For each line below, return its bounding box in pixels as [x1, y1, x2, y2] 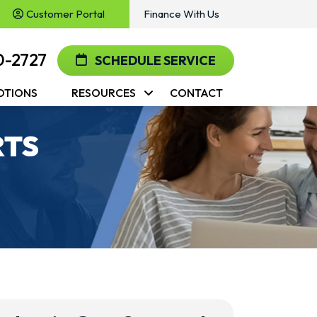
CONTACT [170, 86, 223, 100]
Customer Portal [25, 7, 105, 21]
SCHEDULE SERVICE [93, 52, 216, 69]
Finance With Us [143, 7, 219, 21]
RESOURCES [71, 86, 136, 100]
